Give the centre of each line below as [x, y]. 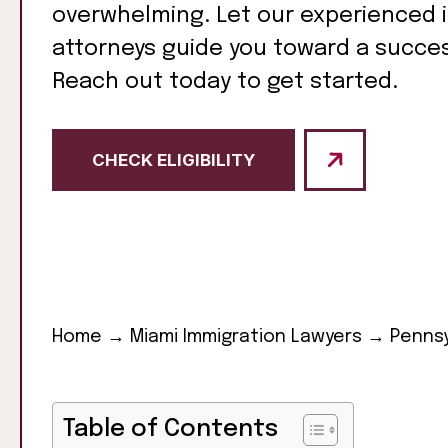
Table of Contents [170, 429]
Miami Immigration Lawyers [246, 337]
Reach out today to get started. [225, 82]
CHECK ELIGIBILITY [173, 160]
